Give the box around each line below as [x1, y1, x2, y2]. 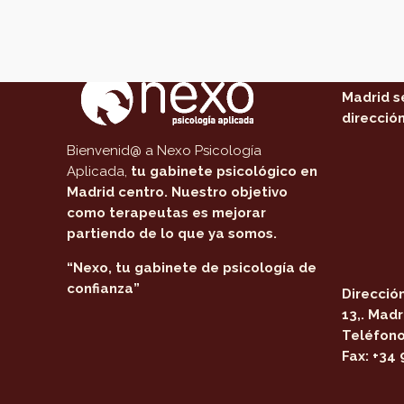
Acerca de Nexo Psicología [67, 32, 319, 53]
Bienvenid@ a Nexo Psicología [67, 142, 262, 159]
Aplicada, [67, 163, 132, 179]
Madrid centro [67, 184, 165, 200]
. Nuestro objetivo [164, 184, 289, 200]
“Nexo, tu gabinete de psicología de [67, 260, 317, 276]
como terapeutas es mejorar [67, 205, 267, 221]
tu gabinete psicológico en [131, 163, 318, 179]
